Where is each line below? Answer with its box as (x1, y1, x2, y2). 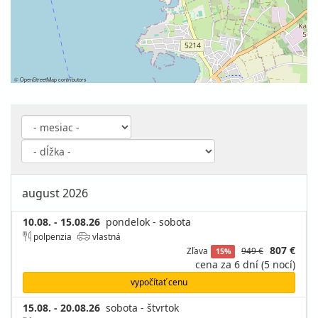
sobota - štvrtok (106, 301, 179, 314)
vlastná (90, 231, 121, 242)
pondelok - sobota (106, 215, 191, 229)
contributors (57, 75, 87, 83)
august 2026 (22, 185, 88, 201)
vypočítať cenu (131, 276, 187, 288)
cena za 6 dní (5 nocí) (195, 258, 295, 271)
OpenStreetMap (20, 75, 57, 83)
